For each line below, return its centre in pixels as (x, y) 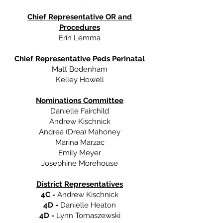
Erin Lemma (80, 38)
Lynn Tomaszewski (87, 216)
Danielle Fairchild (80, 111)
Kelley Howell (80, 80)
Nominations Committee (80, 101)
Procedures (80, 27)
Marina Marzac (80, 142)
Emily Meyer (80, 153)
